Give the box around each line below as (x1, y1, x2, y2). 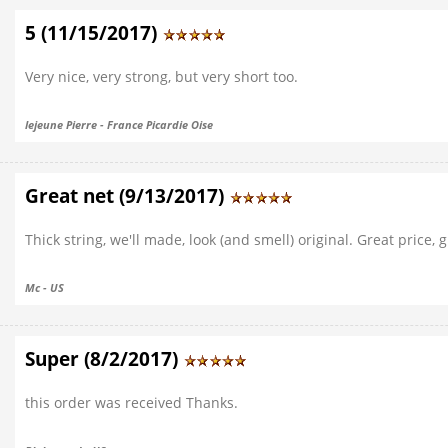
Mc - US (25, 280, 64, 295)
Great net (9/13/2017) (25, 183, 229, 209)
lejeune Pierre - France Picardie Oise (25, 117, 213, 132)
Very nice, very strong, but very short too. (25, 67, 298, 86)
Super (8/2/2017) (25, 346, 183, 372)
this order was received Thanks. (25, 393, 238, 412)
